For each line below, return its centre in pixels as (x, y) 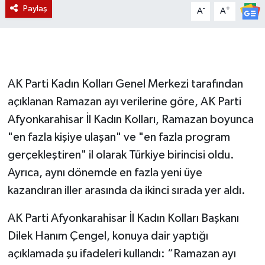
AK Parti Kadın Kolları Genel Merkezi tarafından (125, 84)
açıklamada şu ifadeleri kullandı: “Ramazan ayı (122, 253)
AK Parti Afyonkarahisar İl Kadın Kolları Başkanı (123, 218)
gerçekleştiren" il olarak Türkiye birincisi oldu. (121, 155)
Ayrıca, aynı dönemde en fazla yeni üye (105, 172)
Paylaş (35, 8)
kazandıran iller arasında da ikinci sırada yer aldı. (126, 190)
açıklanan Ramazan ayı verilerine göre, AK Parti (124, 101)
